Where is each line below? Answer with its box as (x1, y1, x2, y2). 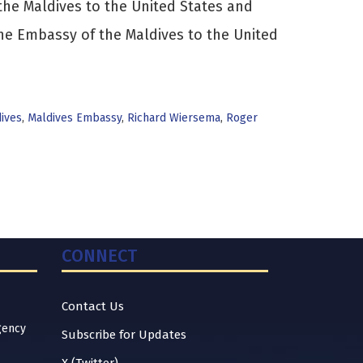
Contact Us (62, 299, 124, 314)
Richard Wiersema (126, 111, 220, 125)
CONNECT (62, 245, 137, 267)
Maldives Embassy (27, 111, 122, 125)
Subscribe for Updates (62, 327, 186, 342)
